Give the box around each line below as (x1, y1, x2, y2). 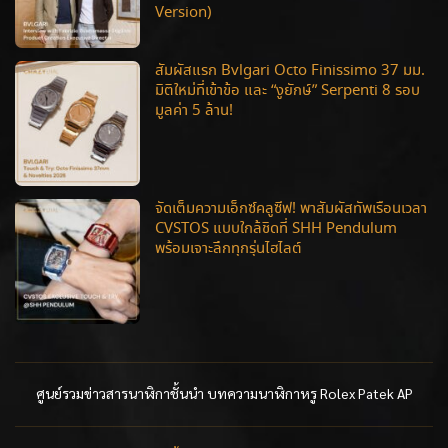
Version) (155, 2, 212, 25)
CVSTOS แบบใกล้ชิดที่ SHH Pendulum (155, 218, 397, 241)
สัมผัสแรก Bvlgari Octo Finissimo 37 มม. (155, 60, 425, 83)
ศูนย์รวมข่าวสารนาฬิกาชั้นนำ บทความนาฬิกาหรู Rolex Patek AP (35, 384, 413, 403)
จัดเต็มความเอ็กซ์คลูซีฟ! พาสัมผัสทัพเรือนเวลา (155, 198, 427, 221)
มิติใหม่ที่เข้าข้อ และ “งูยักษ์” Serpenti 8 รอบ (155, 80, 420, 103)
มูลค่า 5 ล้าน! (155, 100, 233, 123)
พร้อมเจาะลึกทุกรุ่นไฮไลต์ (155, 238, 302, 261)
